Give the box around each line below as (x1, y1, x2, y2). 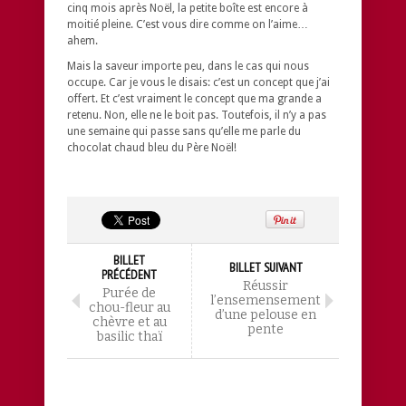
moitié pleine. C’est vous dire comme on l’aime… (67, 17, 308, 31)
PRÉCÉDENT (101, 266, 157, 283)
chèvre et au (92, 314, 167, 330)
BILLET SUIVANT (228, 258, 303, 275)
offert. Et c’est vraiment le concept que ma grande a (67, 92, 322, 105)
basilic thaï (96, 328, 162, 344)
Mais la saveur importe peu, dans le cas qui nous (67, 59, 309, 72)
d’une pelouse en (215, 306, 316, 323)
